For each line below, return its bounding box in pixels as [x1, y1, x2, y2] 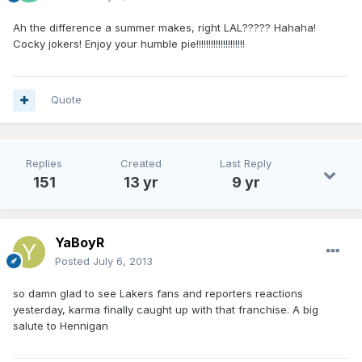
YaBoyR [55, 234, 104, 251]
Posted [55, 255, 93, 268]
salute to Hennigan [13, 319, 108, 333]
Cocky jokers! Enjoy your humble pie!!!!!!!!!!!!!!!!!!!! [13, 37, 245, 51]
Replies [26, 157, 62, 170]
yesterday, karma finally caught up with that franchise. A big [13, 303, 318, 317]
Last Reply [220, 157, 271, 170]
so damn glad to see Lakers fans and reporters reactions [13, 287, 303, 301]
